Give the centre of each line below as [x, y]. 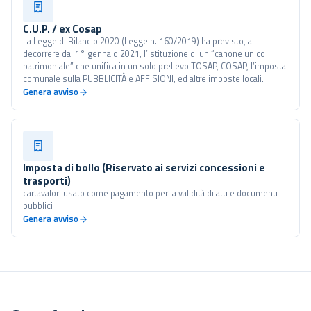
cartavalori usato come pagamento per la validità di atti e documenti [150, 193]
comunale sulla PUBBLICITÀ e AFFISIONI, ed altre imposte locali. [143, 79]
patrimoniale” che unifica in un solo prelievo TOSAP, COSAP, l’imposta [154, 66]
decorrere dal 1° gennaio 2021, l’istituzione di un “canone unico [144, 54]
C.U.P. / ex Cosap [62, 29]
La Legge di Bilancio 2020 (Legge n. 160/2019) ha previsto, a [137, 41]
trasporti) [47, 181]
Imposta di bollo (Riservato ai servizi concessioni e [144, 168]
